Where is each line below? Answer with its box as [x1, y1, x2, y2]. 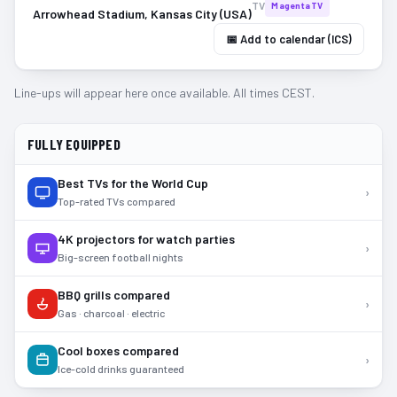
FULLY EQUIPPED [27, 136, 121, 152]
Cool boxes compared [58, 343, 179, 358]
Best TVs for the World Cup [58, 175, 208, 191]
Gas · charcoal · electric [58, 307, 165, 319]
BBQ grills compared [58, 287, 170, 302]
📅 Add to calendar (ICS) [226, 32, 352, 46]
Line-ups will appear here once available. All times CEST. [14, 85, 315, 100]
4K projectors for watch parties [58, 231, 235, 246]
